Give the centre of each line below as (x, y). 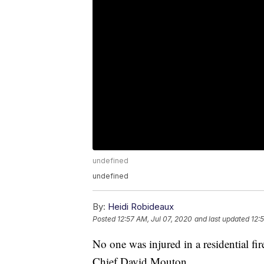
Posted (105, 219)
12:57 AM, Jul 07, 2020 (155, 219)
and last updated (222, 219)
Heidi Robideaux (141, 207)
